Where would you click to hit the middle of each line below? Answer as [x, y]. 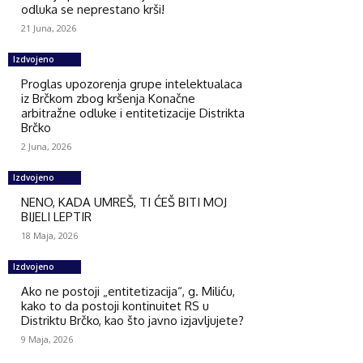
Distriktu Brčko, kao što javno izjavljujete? [132, 320]
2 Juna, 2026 [46, 146]
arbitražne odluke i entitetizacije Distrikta [133, 113]
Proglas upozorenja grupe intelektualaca [132, 83]
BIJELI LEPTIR [56, 216]
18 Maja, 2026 [49, 235]
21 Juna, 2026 [49, 28]
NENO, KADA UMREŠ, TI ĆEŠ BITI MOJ [124, 202]
